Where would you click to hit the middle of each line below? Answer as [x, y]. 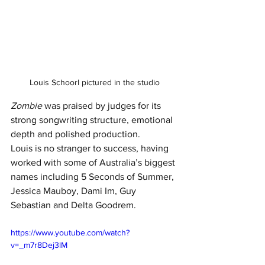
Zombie [26, 106]
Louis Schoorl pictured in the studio [95, 82]
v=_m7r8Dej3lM [39, 245]
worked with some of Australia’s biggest [94, 162]
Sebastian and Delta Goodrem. [73, 205]
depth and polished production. [75, 134]
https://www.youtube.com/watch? [70, 232]
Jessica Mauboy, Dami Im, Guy [75, 191]
